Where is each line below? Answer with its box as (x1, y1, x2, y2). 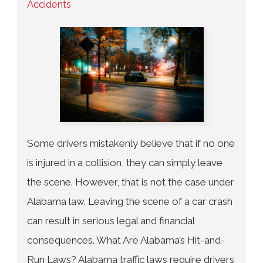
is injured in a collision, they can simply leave (27, 156, 222, 168)
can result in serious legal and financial (27, 214, 194, 227)
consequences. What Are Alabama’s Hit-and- (27, 234, 225, 246)
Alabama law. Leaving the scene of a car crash (27, 195, 232, 207)
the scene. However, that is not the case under (27, 176, 234, 188)
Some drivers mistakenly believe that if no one (27, 137, 235, 149)
